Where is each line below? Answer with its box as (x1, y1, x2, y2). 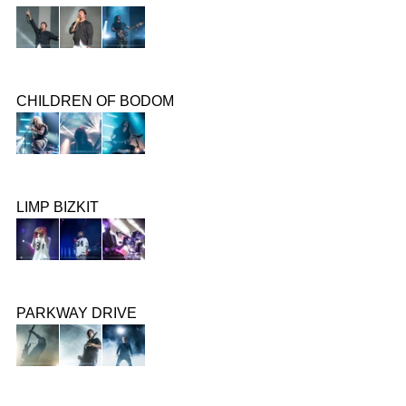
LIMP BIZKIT (16, 198, 99, 215)
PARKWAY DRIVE (16, 304, 137, 321)
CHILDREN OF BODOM (16, 92, 174, 109)
